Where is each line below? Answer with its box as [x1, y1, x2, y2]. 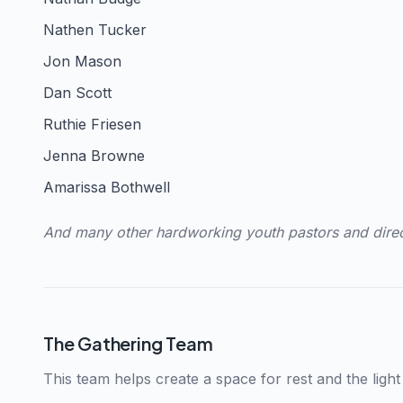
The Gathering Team [43, 331, 213, 354]
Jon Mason [43, 51, 121, 70]
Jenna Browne [43, 146, 145, 165]
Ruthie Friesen [43, 114, 141, 133]
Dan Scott [43, 83, 112, 102]
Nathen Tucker [43, 20, 147, 39]
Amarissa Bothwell [43, 177, 170, 196]
